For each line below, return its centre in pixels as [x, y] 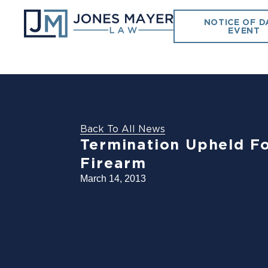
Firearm [113, 163]
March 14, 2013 [113, 178]
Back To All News [123, 129]
